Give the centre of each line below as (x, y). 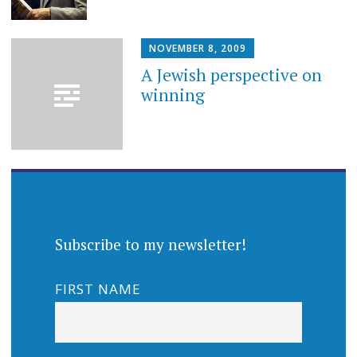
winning (173, 95)
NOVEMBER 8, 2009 (198, 49)
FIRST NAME (98, 289)
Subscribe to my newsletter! (150, 244)
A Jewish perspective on (232, 75)
